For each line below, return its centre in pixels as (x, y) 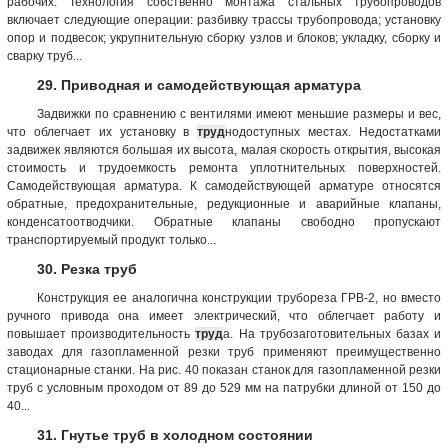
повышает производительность (101, 333)
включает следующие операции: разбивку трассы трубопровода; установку (224, 19)
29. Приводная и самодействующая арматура (199, 84)
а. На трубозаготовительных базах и (332, 333)
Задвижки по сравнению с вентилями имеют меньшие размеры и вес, (239, 113)
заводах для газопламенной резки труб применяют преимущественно (224, 351)
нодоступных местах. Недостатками (333, 131)
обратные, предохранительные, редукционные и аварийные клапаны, (224, 203)
